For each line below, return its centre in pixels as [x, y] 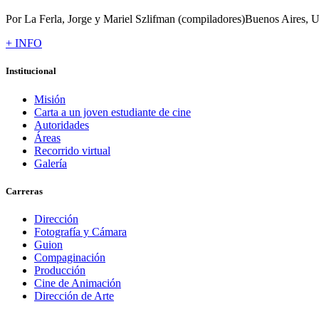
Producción [60, 270]
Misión [50, 99]
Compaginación [70, 257]
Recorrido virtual [72, 150]
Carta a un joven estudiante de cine [113, 112]
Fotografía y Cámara [80, 231]
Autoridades [62, 125]
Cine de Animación [78, 283]
